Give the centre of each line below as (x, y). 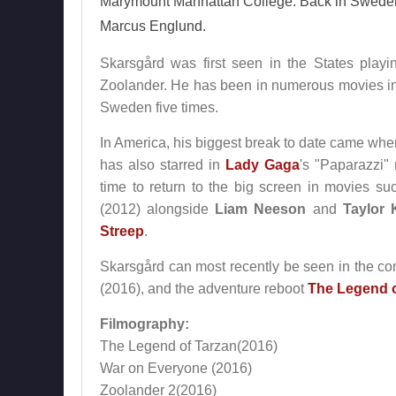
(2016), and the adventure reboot (204, 289)
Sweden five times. (159, 107)
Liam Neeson (261, 209)
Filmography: (145, 324)
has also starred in (163, 165)
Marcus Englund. (153, 26)
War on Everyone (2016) (176, 368)
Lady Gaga (263, 165)
